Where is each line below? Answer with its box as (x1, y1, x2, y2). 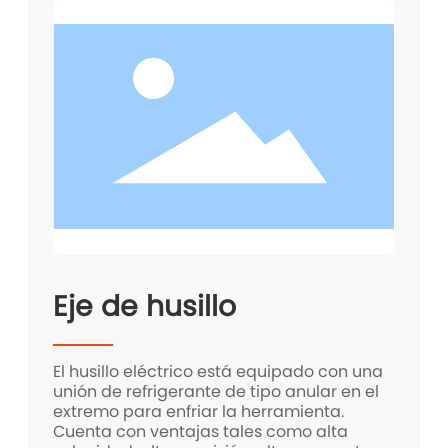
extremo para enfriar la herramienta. (53, 399, 345, 423)
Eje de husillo (53, 285, 237, 326)
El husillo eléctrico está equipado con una (53, 359, 384, 383)
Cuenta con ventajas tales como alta (53, 419, 349, 443)
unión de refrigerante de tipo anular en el (53, 379, 380, 403)
